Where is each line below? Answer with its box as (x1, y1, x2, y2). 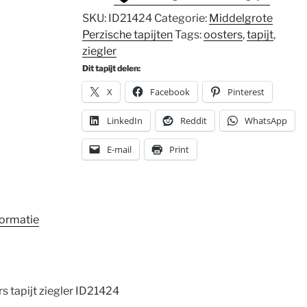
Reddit (180, 114, 207, 127)
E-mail (106, 143, 132, 156)
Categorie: (153, 12, 209, 25)
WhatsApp (244, 114, 287, 127)
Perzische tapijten (82, 28, 173, 41)
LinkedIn (106, 114, 143, 127)
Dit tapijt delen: (82, 63, 140, 73)
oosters (203, 28, 243, 41)
